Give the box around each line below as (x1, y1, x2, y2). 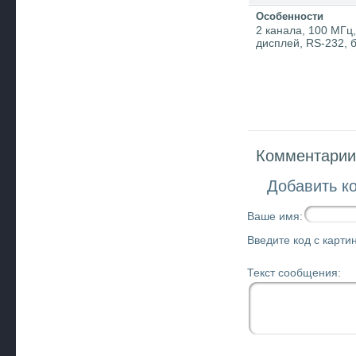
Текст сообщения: (247, 266, 341, 279)
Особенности (256, 10, 323, 22)
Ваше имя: (247, 210, 303, 222)
